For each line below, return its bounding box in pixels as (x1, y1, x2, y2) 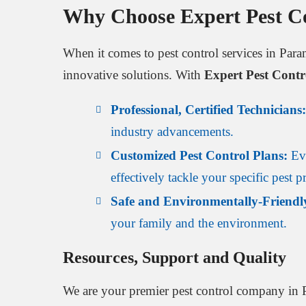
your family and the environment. (111, 215, 287, 230)
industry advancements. (111, 124, 234, 139)
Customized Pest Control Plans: (111, 148, 288, 163)
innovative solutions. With (63, 67, 204, 82)
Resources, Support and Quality (63, 248, 286, 266)
